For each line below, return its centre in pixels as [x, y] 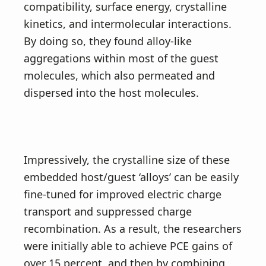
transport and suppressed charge [108, 211]
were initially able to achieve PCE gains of [128, 246]
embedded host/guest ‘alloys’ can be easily [131, 177]
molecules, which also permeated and [119, 75]
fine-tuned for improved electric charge [123, 194]
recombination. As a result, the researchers [133, 229]
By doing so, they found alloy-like [108, 41]
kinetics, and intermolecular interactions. [128, 24]
